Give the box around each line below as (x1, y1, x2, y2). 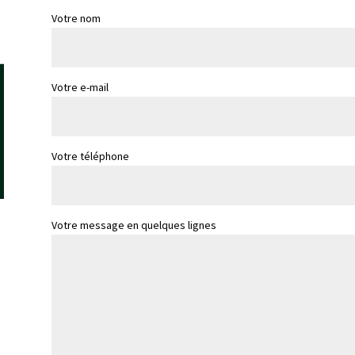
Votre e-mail (51, 79, 109, 94)
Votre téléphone (51, 148, 129, 163)
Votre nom (51, 10, 101, 25)
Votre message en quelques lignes (51, 217, 216, 232)
